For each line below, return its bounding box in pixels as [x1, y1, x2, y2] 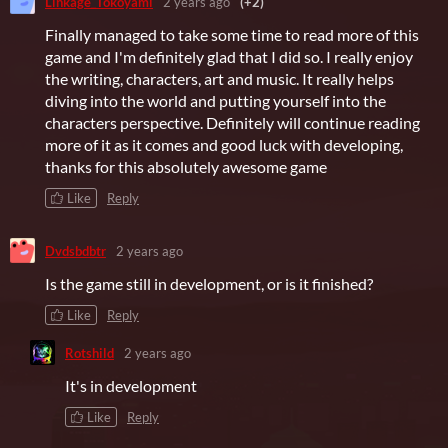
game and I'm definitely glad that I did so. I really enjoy [45, 47, 413, 67]
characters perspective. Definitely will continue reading [45, 113, 420, 133]
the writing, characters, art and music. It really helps [45, 69, 394, 89]
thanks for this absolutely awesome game [45, 157, 327, 177]
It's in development [65, 376, 197, 396]
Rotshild [65, 344, 114, 361]
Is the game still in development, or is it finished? [45, 274, 373, 294]
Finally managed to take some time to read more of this [45, 25, 419, 45]
